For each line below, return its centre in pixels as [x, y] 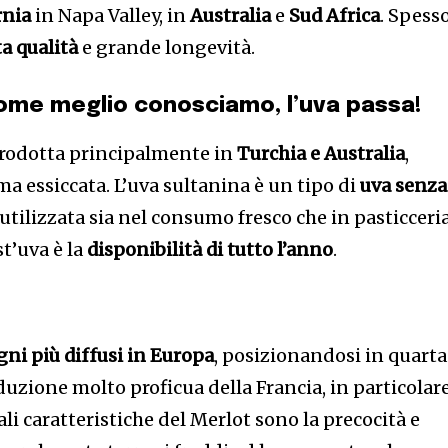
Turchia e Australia [321, 153]
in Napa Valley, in [111, 15]
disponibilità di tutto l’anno [210, 249]
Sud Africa [335, 15]
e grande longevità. [167, 47]
